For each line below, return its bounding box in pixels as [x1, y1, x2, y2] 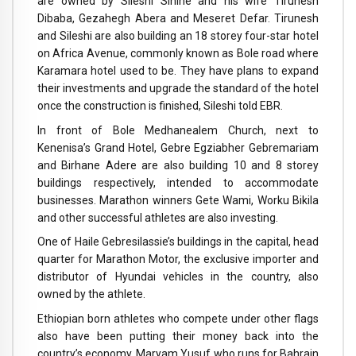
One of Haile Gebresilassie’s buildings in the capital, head [37, 235, 319, 249]
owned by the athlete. [37, 288, 145, 301]
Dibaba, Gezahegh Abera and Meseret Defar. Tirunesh [37, 11, 319, 25]
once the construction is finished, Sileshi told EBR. [37, 99, 283, 112]
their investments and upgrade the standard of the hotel [37, 81, 319, 95]
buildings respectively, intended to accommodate [37, 176, 319, 189]
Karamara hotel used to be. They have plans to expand [37, 64, 319, 77]
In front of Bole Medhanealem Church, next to [37, 123, 319, 137]
